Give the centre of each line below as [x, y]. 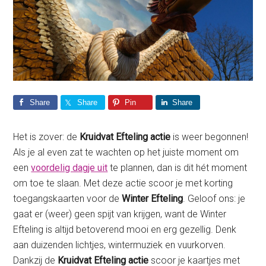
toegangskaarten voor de [68, 199]
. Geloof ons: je [214, 199]
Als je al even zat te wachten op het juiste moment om [126, 153]
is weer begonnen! [210, 137]
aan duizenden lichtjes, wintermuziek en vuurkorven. [120, 245]
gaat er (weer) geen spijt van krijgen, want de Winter [120, 214]
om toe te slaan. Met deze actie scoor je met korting [123, 183]
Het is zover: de [47, 137]
